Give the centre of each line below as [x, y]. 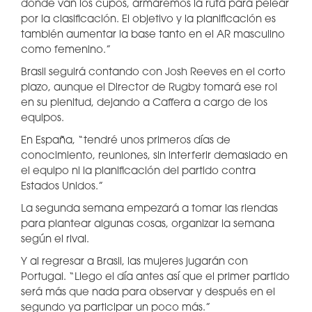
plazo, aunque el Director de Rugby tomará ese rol [149, 88]
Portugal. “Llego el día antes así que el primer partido [155, 278]
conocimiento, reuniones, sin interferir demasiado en [154, 156]
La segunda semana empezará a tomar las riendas [149, 209]
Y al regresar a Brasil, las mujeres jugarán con [134, 262]
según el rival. [55, 240]
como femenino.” [66, 50]
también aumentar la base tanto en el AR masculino [153, 35]
